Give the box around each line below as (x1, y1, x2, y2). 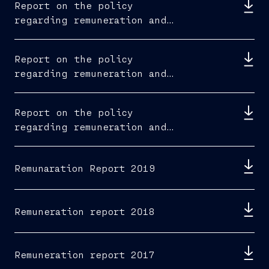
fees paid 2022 (14, 28, 98, 40)
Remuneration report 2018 (14, 205, 155, 217)
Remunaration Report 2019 (14, 162, 155, 174)
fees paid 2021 (14, 82, 98, 93)
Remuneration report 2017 (14, 248, 155, 260)
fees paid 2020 (14, 135, 98, 147)
